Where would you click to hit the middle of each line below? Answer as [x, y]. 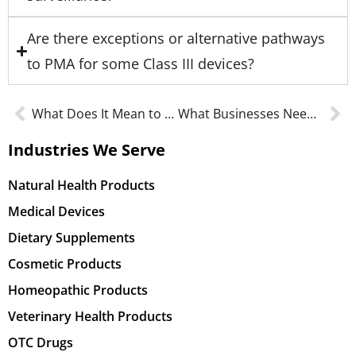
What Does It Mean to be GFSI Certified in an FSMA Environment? [169, 114]
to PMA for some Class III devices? [141, 64]
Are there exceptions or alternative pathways [176, 39]
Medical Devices [56, 212]
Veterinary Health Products [90, 317]
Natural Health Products [81, 186]
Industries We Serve [87, 150]
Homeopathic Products [78, 290]
